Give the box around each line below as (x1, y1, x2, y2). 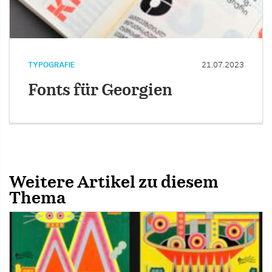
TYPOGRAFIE (28, 61, 75, 69)
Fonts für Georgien (28, 83, 172, 99)
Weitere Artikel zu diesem (9, 175, 219, 191)
